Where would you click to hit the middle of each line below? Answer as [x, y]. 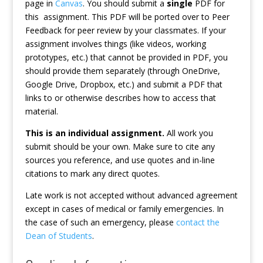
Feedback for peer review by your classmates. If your [125, 31]
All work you [188, 133]
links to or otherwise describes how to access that [120, 98]
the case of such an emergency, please [100, 222]
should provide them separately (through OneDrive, [122, 71]
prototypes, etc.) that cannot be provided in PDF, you [126, 58]
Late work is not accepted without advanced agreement [131, 195]
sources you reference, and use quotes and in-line [120, 160]
